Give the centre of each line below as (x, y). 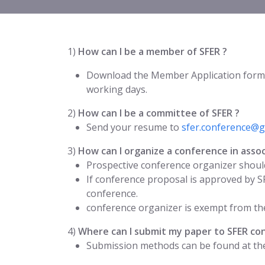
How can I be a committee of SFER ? (159, 113)
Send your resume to (134, 127)
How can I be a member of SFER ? (153, 51)
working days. (117, 89)
